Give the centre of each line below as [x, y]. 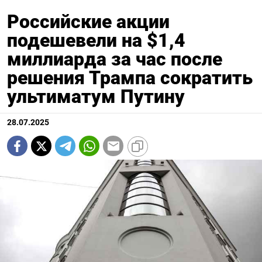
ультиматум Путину [96, 97]
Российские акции [88, 22]
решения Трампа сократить [130, 78]
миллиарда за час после [115, 59]
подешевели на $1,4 [96, 41]
